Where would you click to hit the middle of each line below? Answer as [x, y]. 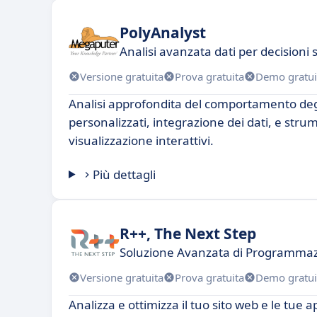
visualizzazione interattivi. [141, 140]
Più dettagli [125, 174]
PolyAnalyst [163, 32]
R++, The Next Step [188, 233]
